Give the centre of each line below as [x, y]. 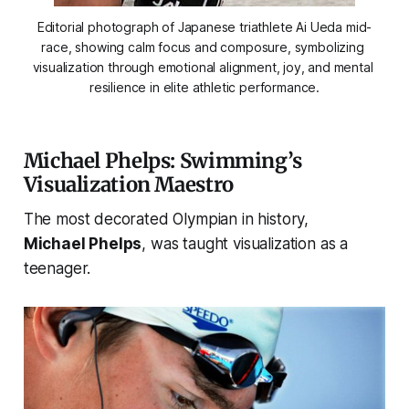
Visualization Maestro [128, 185]
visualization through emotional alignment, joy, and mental [203, 68]
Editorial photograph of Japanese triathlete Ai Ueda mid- [204, 27]
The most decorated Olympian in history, [166, 220]
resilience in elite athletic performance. [204, 88]
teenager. [57, 269]
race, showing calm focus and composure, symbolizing [203, 47]
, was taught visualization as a [245, 244]
